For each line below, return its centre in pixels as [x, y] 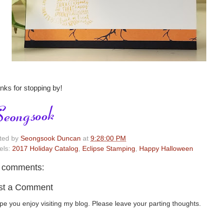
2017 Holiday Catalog [45, 148]
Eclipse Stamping [109, 148]
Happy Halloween [166, 148]
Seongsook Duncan [51, 138]
